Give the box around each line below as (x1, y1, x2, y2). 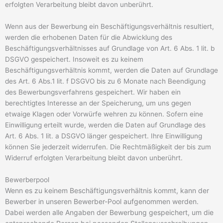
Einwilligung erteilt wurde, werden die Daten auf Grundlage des (5, 120, 206, 129)
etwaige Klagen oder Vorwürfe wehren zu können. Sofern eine (5, 110, 203, 118)
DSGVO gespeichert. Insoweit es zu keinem (5, 55, 143, 63)
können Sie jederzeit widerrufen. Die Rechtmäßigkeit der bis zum (5, 142, 211, 151)
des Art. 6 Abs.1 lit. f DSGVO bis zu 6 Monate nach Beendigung (5, 77, 206, 85)
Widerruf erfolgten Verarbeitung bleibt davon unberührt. (5, 153, 183, 162)
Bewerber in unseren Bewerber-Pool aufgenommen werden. (5, 197, 199, 206)
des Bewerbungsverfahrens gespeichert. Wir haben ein (5, 88, 181, 96)
